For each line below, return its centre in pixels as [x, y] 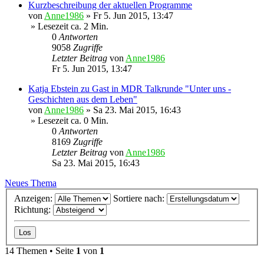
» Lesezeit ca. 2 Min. [68, 27]
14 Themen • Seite [40, 251]
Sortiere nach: [140, 199]
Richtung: [34, 210]
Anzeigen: [34, 199]
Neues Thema [31, 183]
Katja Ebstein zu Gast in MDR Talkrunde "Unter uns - [130, 89]
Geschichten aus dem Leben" [83, 100]
